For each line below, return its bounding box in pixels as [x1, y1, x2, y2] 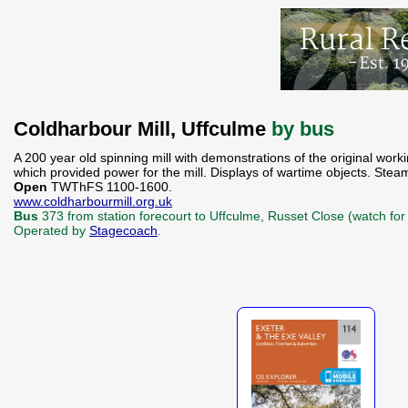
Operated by [14, 223, 89, 238]
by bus [271, 117, 334, 140]
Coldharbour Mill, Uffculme [14, 117, 271, 140]
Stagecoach [89, 223, 158, 238]
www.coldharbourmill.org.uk [14, 194, 172, 209]
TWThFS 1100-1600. [51, 179, 172, 194]
